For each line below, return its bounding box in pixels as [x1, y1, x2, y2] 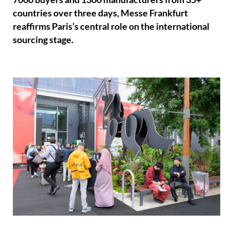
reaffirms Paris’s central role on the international [13, 21, 210, 32]
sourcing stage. [13, 34, 74, 46]
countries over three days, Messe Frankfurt [13, 8, 188, 19]
